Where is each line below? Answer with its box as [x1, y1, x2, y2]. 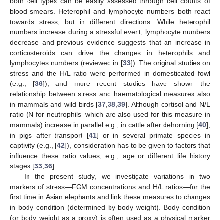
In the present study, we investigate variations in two [24, 172, 210, 180]
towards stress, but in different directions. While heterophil [10, 18, 210, 26]
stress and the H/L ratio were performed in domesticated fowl [10, 69, 210, 77]
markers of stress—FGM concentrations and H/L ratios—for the [10, 183, 210, 191]
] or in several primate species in [96, 131, 211, 139]
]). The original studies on [130, 59, 210, 67]
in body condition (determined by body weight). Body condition [10, 203, 210, 211]
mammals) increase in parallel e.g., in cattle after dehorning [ [10, 121, 198, 129]
